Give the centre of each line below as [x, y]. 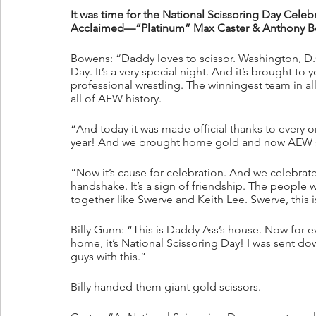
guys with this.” [108, 257]
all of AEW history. [117, 99]
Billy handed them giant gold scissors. [167, 287]
